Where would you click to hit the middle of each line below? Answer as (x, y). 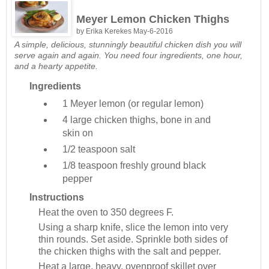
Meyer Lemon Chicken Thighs (153, 19)
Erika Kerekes (110, 31)
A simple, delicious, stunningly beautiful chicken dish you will (128, 44)
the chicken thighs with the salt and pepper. (130, 251)
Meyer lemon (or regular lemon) (137, 103)
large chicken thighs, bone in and (140, 119)
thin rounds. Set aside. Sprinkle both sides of (133, 239)
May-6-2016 (153, 31)
